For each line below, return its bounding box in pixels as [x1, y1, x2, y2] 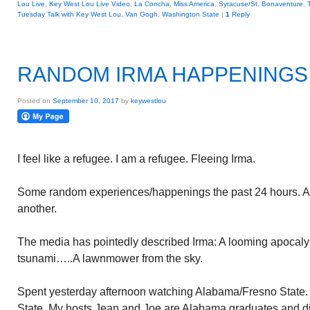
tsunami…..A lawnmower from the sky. [17, 253, 203, 264]
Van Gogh [125, 10, 158, 18]
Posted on [17, 97, 53, 104]
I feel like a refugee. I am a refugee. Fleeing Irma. [17, 153, 255, 165]
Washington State [162, 10, 219, 18]
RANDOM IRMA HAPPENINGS [17, 63, 308, 86]
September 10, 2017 [53, 97, 119, 104]
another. [17, 203, 57, 215]
